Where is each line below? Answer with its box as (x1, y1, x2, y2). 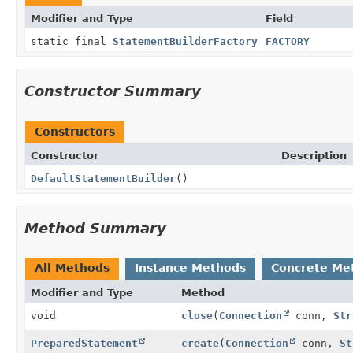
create (180, 336, 219, 349)
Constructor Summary (24, 82, 201, 99)
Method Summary (24, 219, 166, 236)
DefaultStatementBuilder (31, 172, 176, 184)
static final (31, 35, 113, 47)
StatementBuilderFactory (113, 35, 258, 47)
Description (281, 149, 347, 162)
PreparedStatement (31, 336, 138, 349)
